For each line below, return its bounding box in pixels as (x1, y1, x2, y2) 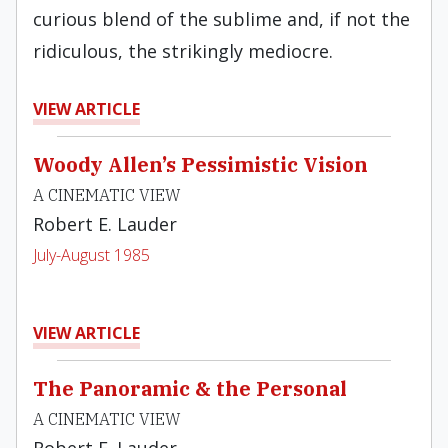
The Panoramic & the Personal (33, 375, 347, 402)
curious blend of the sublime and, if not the (33, 7, 410, 31)
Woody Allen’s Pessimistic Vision (33, 151, 368, 178)
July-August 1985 (33, 244, 150, 266)
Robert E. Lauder (33, 212, 177, 236)
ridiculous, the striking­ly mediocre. (33, 39, 333, 63)
